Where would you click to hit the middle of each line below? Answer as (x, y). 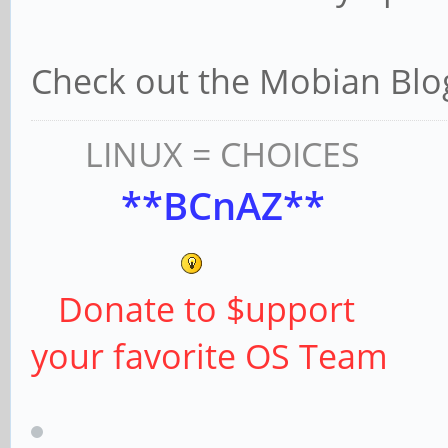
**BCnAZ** (178, 205)
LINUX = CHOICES (195, 154)
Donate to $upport (193, 309)
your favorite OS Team (209, 356)
